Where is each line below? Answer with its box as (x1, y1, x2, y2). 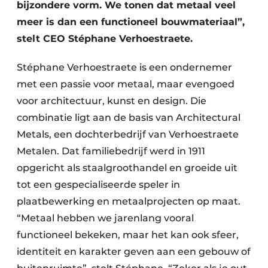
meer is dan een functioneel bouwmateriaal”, (17, 16, 245, 28)
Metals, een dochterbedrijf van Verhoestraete (17, 129, 239, 140)
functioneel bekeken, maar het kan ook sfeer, (17, 229, 239, 240)
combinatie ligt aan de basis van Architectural (17, 112, 240, 123)
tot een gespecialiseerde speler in (17, 179, 180, 190)
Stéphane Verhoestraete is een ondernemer (17, 62, 232, 73)
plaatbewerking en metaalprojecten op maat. (17, 196, 240, 207)
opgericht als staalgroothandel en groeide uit (17, 162, 237, 173)
